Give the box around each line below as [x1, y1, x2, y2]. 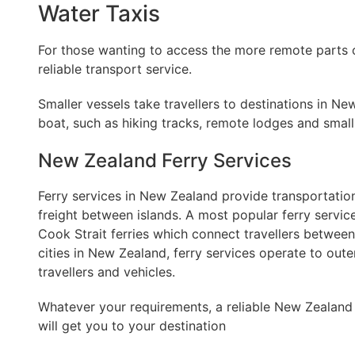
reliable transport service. [38, 61, 192, 78]
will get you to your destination [38, 318, 226, 334]
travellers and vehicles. [38, 264, 175, 281]
